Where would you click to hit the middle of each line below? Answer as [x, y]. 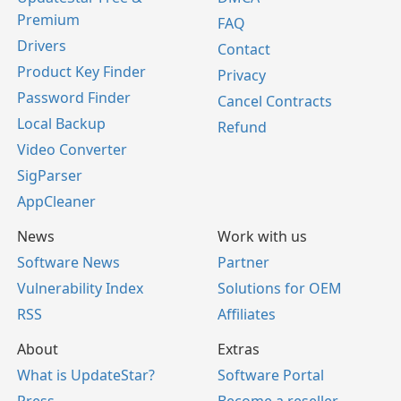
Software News [68, 262]
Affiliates [247, 314]
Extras [239, 349]
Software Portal [271, 375]
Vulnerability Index [80, 288]
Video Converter [72, 149]
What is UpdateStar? [86, 375]
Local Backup [61, 124]
